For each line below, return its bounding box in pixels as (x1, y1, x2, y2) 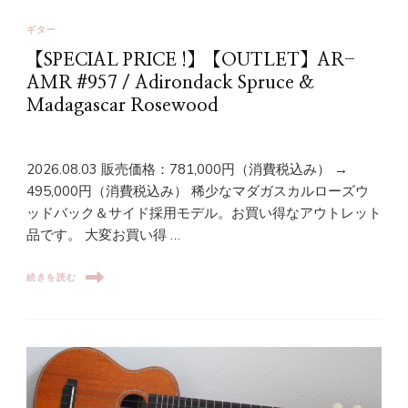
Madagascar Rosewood (26, 97, 219, 116)
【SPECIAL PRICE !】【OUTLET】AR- (26, 51, 355, 70)
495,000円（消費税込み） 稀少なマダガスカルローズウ (26, 182, 369, 201)
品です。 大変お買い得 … (26, 226, 180, 245)
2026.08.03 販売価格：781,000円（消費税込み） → (26, 160, 348, 179)
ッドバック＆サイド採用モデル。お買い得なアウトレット (26, 204, 382, 223)
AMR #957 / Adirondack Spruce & (26, 74, 314, 93)
